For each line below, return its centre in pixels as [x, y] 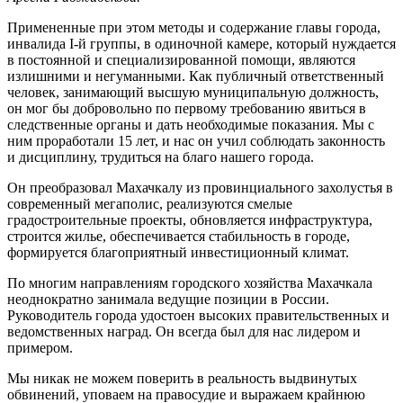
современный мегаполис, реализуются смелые [150, 203]
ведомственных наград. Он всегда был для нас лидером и [184, 331]
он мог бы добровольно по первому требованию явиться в [187, 108]
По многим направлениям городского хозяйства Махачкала [190, 282]
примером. [40, 347]
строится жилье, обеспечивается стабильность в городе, [179, 236]
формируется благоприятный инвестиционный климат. [178, 252]
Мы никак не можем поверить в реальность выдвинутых [182, 378]
